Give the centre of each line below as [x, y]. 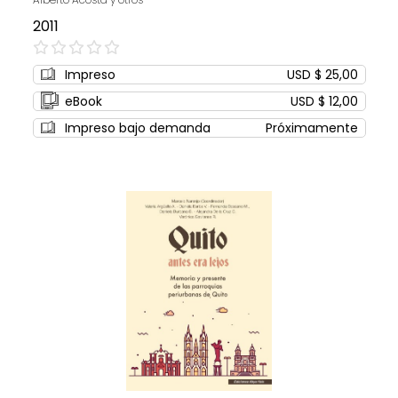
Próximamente [311, 128]
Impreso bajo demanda [137, 128]
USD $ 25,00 [322, 75]
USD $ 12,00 [324, 102]
